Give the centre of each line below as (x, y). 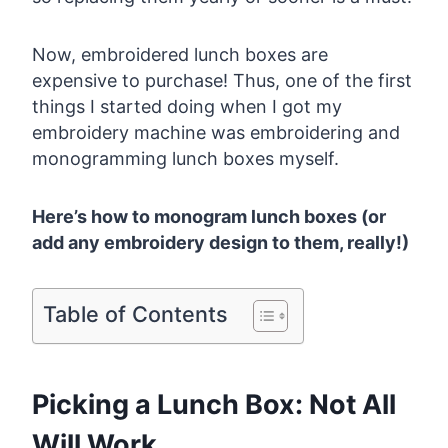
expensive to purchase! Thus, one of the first (222, 81)
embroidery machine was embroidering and (216, 133)
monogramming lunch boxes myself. (185, 159)
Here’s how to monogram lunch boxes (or (209, 217)
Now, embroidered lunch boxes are (180, 55)
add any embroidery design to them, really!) (220, 243)
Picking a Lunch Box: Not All (214, 404)
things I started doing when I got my (187, 107)
